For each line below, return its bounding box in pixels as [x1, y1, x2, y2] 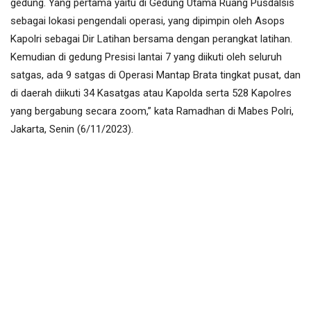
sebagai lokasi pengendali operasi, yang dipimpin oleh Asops [10, 15, 285, 28]
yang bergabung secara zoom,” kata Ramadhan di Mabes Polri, [10, 105, 294, 118]
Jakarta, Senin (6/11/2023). [10, 123, 133, 136]
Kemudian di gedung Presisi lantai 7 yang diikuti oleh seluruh [10, 51, 282, 64]
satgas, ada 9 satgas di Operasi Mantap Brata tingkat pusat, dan [10, 69, 301, 82]
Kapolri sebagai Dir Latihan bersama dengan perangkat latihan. [10, 33, 292, 46]
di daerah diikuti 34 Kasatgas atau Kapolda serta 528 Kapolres [10, 87, 292, 100]
